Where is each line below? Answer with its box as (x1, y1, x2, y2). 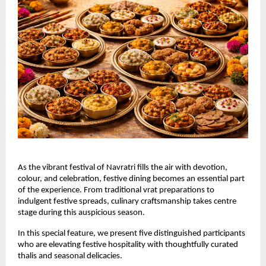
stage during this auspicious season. (18, 208, 145, 218)
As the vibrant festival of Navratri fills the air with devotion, (18, 163, 227, 173)
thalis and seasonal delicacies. (18, 252, 122, 261)
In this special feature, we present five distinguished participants (18, 229, 245, 239)
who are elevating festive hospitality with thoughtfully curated (18, 240, 238, 250)
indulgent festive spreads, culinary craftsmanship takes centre (18, 197, 236, 207)
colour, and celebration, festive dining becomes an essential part (18, 175, 245, 184)
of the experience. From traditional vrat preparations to (18, 186, 214, 195)
